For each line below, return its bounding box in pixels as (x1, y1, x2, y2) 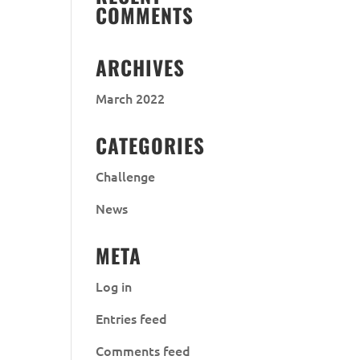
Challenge (96, 167, 156, 185)
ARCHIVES (96, 52, 186, 82)
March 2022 (96, 89, 166, 107)
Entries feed (96, 309, 168, 327)
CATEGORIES (96, 130, 206, 160)
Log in (96, 277, 133, 295)
